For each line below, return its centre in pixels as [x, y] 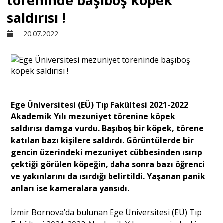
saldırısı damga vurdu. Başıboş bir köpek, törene [108, 128]
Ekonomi [111, 90]
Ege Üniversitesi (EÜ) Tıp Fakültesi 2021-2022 [100, 104]
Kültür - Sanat [111, 57]
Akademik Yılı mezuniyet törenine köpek [93, 116]
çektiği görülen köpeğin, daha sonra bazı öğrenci [108, 164]
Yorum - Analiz [111, 155]
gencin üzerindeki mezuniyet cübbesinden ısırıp [107, 152]
